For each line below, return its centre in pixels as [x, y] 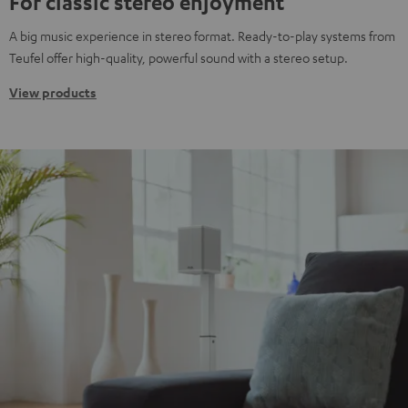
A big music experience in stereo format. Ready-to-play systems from [202, 36]
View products [53, 93]
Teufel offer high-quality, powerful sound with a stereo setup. [178, 58]
